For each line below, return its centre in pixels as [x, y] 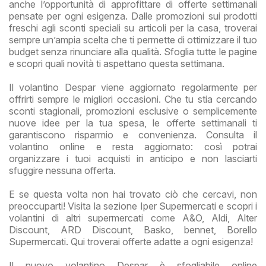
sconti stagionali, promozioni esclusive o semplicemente [133, 111]
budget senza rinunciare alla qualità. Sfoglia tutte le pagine [133, 51]
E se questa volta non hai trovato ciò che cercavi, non [133, 194]
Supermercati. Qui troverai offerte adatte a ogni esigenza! [131, 241]
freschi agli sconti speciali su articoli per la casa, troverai [133, 28]
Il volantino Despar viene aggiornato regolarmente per [133, 87]
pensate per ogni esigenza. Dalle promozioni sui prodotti [133, 16]
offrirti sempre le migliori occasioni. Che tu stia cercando [133, 99]
